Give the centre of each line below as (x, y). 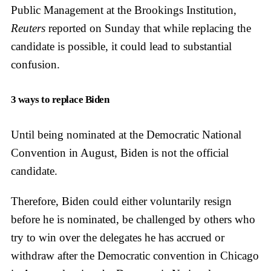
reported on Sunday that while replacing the (150, 28)
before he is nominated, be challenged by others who (133, 219)
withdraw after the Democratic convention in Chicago (135, 255)
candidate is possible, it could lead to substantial (121, 46)
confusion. (35, 64)
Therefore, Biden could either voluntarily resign (121, 201)
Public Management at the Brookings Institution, (124, 10)
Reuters (30, 28)
